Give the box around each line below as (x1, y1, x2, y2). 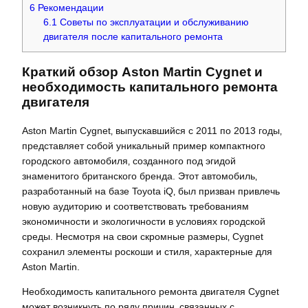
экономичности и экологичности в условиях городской (22, 215, 265, 227)
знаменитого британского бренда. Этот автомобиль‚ (22, 170, 257, 181)
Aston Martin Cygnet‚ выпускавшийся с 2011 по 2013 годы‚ (22, 124, 282, 136)
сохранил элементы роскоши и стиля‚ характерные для (22, 245, 272, 257)
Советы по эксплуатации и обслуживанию (57, 17, 250, 28)
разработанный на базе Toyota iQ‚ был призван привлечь (22, 185, 280, 197)
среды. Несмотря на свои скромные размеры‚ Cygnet (22, 230, 263, 242)
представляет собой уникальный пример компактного (22, 140, 265, 151)
